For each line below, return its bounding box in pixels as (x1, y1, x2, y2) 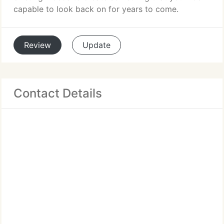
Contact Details (13, 86, 102, 100)
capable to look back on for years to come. (13, 4, 178, 14)
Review (24, 40, 51, 50)
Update (82, 40, 110, 50)
